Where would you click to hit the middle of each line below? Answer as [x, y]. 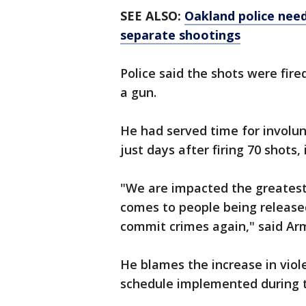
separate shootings [180, 35]
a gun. [138, 92]
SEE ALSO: [152, 16]
